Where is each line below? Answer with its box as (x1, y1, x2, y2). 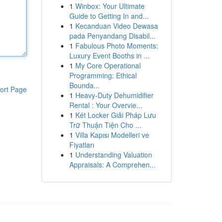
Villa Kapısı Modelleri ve (75, 130, 149, 140)
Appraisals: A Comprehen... (69, 160, 156, 169)
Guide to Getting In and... (69, 11, 149, 21)
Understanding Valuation (75, 150, 152, 160)
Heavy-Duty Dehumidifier (75, 90, 154, 100)
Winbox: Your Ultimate (75, 1, 145, 11)
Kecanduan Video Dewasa (75, 21, 158, 31)
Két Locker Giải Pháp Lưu (75, 110, 156, 120)
